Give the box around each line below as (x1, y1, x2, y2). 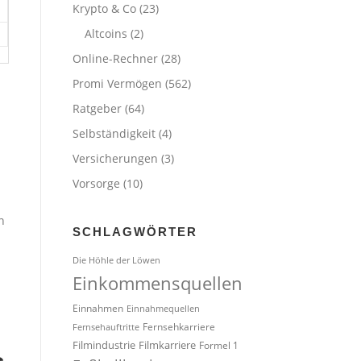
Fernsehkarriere (143, 320, 215, 333)
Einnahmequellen (127, 303, 200, 314)
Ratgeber (73, 101, 122, 116)
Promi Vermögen (73, 76, 162, 91)
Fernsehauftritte (73, 322, 139, 333)
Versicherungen (73, 151, 158, 166)
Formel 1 (199, 338, 239, 351)
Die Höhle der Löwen (73, 255, 160, 266)
